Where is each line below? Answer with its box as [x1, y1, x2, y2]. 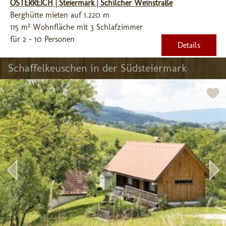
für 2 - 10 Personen [10, 34, 75, 44]
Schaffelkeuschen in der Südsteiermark [8, 61, 187, 75]
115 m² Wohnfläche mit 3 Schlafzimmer [10, 22, 143, 32]
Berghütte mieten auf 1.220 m [10, 10, 109, 20]
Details [178, 40, 200, 50]
